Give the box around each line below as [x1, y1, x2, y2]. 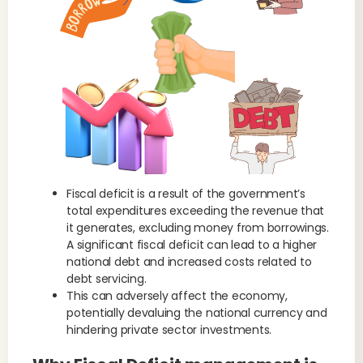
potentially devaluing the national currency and [66, 305, 327, 321]
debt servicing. [66, 271, 147, 287]
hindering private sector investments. [66, 322, 272, 338]
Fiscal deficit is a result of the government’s [66, 186, 305, 202]
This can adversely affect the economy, [66, 288, 288, 304]
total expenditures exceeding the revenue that [66, 203, 325, 219]
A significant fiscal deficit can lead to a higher [66, 237, 318, 253]
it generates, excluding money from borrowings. [66, 220, 329, 236]
